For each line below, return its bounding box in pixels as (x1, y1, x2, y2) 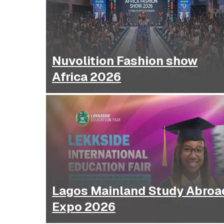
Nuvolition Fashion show (52, 53, 197, 69)
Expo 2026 (52, 199, 115, 215)
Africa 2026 (52, 69, 121, 85)
